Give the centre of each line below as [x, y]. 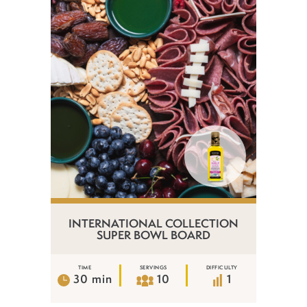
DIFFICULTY [222, 268]
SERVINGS [153, 268]
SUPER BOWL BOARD [153, 235]
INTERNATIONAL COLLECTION [153, 223]
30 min [93, 279]
